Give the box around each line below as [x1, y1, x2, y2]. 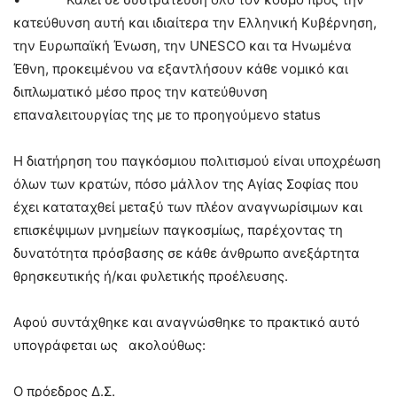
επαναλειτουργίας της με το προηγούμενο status [13, 106, 321, 124]
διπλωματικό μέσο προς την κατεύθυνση [13, 83, 268, 101]
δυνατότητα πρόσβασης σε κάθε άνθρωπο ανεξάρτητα [13, 245, 360, 262]
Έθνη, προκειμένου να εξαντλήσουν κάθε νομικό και [13, 60, 348, 78]
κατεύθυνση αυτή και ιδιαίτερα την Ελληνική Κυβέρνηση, [13, 14, 377, 32]
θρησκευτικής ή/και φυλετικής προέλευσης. [13, 268, 288, 285]
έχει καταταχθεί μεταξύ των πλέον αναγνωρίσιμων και [13, 198, 362, 216]
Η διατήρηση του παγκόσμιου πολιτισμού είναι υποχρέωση [13, 152, 381, 170]
